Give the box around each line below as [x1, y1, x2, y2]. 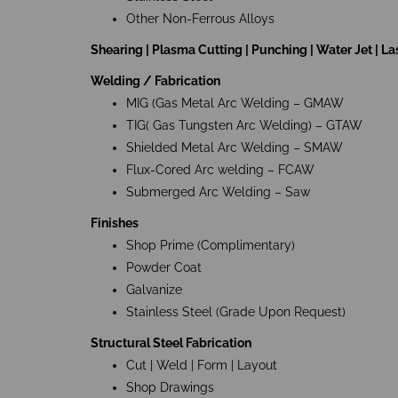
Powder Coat [126, 260, 202, 275]
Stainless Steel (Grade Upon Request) [126, 305, 346, 320]
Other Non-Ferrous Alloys [126, 12, 275, 27]
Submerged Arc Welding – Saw [126, 185, 310, 200]
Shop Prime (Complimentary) [126, 238, 295, 253]
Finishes [91, 216, 139, 231]
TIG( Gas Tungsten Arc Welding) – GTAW [126, 118, 362, 133]
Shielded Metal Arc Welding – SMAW [126, 140, 343, 155]
